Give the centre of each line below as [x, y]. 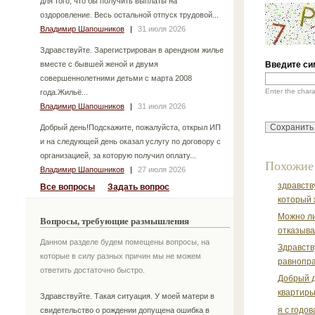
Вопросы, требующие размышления [115, 221]
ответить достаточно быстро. [92, 270]
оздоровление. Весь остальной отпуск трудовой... [129, 14]
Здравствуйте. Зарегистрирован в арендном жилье [131, 50]
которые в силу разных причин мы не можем [121, 256]
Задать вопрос [139, 187]
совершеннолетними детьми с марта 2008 [116, 78]
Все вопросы [67, 187]
